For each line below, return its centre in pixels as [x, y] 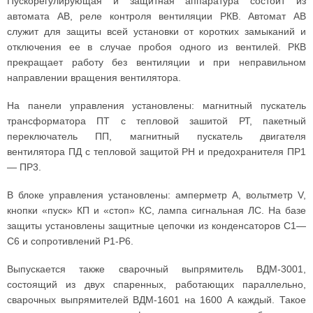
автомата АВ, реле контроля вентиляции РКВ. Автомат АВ [156, 16]
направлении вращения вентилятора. [94, 78]
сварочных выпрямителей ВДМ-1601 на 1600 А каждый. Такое [156, 300]
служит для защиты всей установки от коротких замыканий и [156, 31]
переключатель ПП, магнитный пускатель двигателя [156, 136]
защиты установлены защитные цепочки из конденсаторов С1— [156, 226]
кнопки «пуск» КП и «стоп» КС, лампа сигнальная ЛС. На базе [156, 210]
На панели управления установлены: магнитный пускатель [156, 105]
